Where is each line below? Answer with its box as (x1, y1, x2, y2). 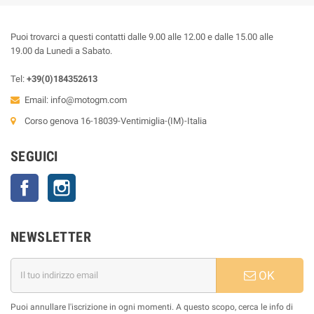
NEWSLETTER (11, 228, 91, 245)
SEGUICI (11, 147, 58, 165)
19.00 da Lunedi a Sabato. (11, 45, 112, 56)
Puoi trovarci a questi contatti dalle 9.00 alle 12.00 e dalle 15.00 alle (11, 31, 273, 42)
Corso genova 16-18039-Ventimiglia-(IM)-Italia (25, 115, 207, 126)
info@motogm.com (50, 94, 127, 105)
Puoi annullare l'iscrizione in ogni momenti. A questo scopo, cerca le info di (11, 301, 293, 312)
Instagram (76, 175, 116, 186)
